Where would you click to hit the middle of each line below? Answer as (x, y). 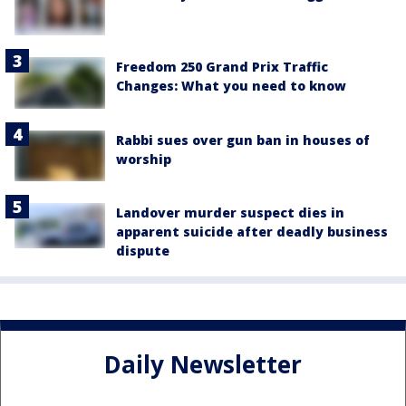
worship (144, 159)
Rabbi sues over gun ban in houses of (243, 140)
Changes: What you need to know (231, 86)
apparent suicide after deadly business (252, 231)
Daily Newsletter (203, 365)
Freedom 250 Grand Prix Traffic (222, 67)
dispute (143, 250)
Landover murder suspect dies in (230, 212)
